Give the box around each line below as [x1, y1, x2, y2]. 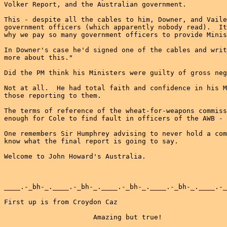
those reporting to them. [4, 92, 101, 99]
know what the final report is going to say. [4, 137, 178, 145]
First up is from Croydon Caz [4, 198, 118, 206]
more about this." [4, 54, 73, 61]
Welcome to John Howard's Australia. [4, 153, 146, 160]
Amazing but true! [4, 213, 162, 221]
